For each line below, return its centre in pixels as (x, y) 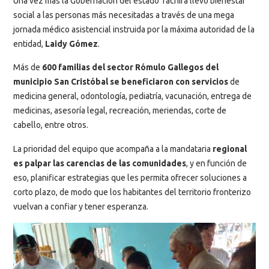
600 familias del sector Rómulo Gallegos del (130, 68)
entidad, (29, 44)
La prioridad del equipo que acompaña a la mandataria (113, 149)
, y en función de (216, 163)
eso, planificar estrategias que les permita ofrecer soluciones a (130, 177)
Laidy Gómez (71, 44)
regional (230, 149)
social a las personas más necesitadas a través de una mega (124, 15)
